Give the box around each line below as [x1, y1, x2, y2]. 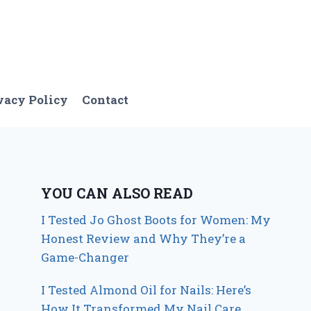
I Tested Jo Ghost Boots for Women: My [41, 212, 271, 228]
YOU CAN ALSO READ [41, 184, 194, 203]
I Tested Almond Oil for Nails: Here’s [41, 282, 252, 299]
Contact [82, 91, 129, 108]
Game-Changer [41, 249, 130, 266]
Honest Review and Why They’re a [41, 230, 246, 247]
